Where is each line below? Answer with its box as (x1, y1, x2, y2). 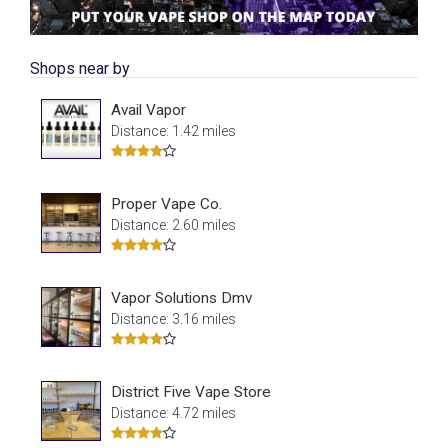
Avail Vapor (111, 100, 186, 119)
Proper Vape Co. (111, 194, 222, 213)
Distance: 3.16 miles (111, 310, 236, 327)
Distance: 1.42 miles (111, 122, 236, 139)
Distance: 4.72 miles (111, 404, 236, 421)
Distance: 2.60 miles (111, 216, 236, 233)
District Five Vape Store (111, 382, 271, 401)
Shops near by (30, 58, 130, 78)
